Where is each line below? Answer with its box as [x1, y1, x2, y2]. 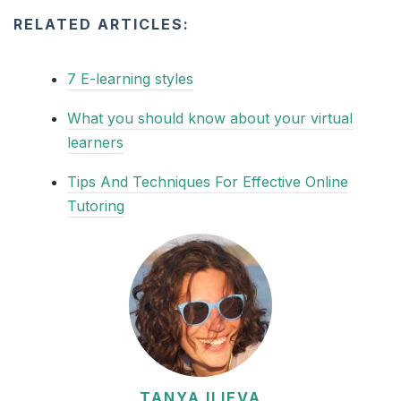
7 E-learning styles [67, 70, 193, 89]
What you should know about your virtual [67, 109, 353, 128]
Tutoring [67, 197, 124, 216]
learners [67, 133, 124, 152]
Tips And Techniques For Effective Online [67, 173, 348, 192]
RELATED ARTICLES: [13, 15, 190, 34]
